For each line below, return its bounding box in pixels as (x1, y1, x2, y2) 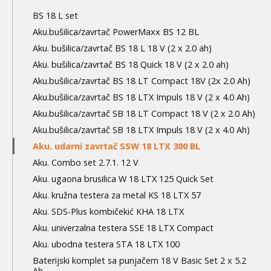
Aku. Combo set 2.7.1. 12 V (33, 157, 139, 169)
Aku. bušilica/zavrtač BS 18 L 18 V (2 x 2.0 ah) (33, 42, 212, 54)
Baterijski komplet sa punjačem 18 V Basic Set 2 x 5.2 (33, 255, 246, 267)
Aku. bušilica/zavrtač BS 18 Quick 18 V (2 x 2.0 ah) (33, 59, 229, 71)
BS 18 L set (33, 10, 78, 22)
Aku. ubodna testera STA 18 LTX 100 (33, 238, 180, 250)
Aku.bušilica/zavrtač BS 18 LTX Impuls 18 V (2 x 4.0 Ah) (33, 91, 250, 103)
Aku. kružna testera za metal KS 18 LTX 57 (33, 189, 201, 201)
